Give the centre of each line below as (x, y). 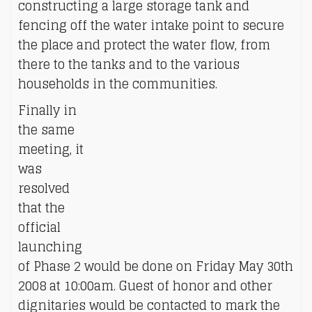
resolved (44, 188)
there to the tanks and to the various (129, 64)
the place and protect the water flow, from (144, 45)
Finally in (47, 110)
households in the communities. (118, 84)
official (39, 227)
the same (46, 130)
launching (50, 247)
